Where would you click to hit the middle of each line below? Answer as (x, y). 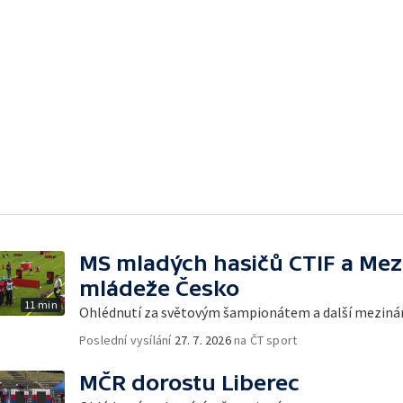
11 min (40, 304)
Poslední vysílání (127, 340)
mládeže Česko (159, 288)
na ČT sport (264, 340)
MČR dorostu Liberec (189, 382)
